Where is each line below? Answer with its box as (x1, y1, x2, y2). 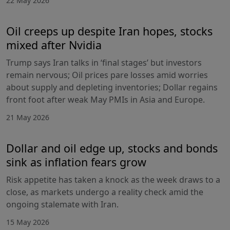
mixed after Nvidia (6, 37, 102, 52)
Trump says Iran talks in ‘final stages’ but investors (6, 56, 202, 68)
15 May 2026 (6, 217, 49, 227)
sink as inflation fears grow (6, 154, 146, 169)
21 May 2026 (6, 112, 49, 122)
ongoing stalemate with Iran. (6, 198, 119, 210)
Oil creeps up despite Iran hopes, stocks (6, 23, 213, 39)
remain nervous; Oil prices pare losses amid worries (6, 69, 208, 81)
